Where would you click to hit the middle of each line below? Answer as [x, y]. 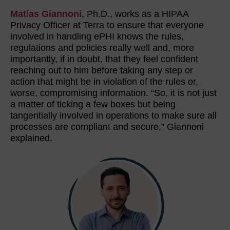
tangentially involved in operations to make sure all [113, 115]
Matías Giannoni [46, 14]
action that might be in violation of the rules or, [104, 81]
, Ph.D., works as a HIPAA [135, 14]
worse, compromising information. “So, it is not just [113, 93]
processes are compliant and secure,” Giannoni [107, 127]
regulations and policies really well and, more [102, 47]
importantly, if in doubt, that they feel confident [104, 59]
